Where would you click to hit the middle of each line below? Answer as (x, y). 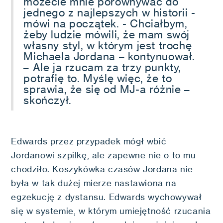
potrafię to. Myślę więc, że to (98, 78)
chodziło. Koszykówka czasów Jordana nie (102, 169)
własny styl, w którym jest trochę (108, 45)
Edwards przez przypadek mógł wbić (89, 141)
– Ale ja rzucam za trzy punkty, (103, 67)
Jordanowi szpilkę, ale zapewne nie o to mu (104, 155)
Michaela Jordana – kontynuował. (110, 56)
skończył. (49, 100)
